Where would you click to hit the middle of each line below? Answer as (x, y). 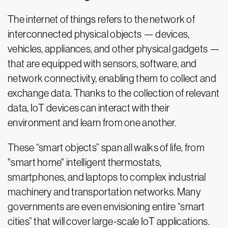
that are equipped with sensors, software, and (102, 64)
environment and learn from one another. (92, 123)
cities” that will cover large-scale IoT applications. (109, 221)
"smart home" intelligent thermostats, (85, 162)
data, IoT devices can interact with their (89, 108)
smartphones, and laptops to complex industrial (107, 177)
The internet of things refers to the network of (102, 19)
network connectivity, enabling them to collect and (112, 78)
